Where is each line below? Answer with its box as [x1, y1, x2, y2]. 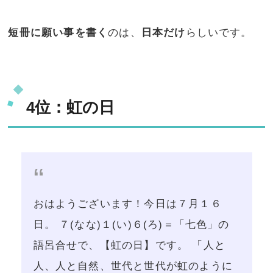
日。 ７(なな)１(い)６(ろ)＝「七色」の [33, 219, 230, 231]
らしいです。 [185, 26, 252, 38]
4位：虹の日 [26, 98, 115, 116]
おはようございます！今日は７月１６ [33, 198, 222, 210]
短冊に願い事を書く [8, 26, 108, 38]
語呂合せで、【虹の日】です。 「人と [33, 239, 225, 252]
